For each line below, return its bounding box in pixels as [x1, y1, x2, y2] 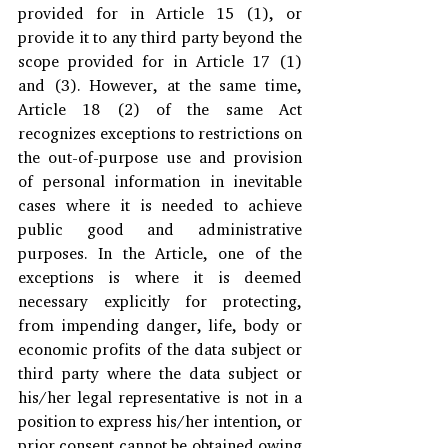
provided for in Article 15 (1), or [18, 2, 302, 23]
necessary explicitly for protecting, [18, 290, 302, 311]
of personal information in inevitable [18, 170, 302, 191]
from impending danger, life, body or [18, 314, 302, 335]
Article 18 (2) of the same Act [18, 98, 302, 119]
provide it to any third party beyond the [18, 26, 302, 47]
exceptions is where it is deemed [18, 266, 302, 287]
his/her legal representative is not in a [18, 386, 302, 407]
